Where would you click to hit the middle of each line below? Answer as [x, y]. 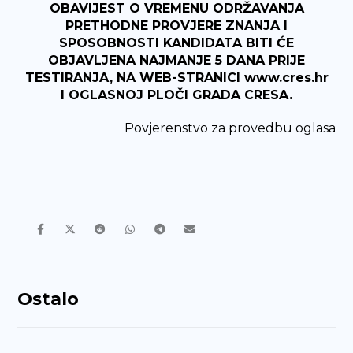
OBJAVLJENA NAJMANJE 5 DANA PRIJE [176, 60]
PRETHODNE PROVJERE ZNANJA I [176, 26]
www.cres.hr [286, 78]
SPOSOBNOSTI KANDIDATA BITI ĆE [176, 43]
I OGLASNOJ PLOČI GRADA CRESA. [176, 95]
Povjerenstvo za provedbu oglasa [230, 128]
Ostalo [48, 299]
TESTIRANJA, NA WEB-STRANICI [134, 78]
